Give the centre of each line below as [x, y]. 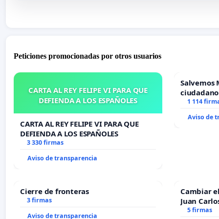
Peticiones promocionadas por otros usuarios [88, 56]
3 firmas [39, 200]
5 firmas [199, 210]
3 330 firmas [45, 142]
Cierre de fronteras [55, 191]
